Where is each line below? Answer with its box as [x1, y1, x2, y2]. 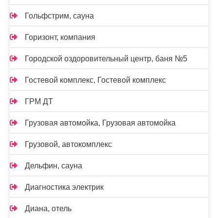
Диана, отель [25, 204, 72, 213]
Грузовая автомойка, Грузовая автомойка [25, 118, 176, 127]
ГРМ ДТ [25, 97, 53, 106]
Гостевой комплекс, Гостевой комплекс [25, 75, 166, 84]
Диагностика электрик [25, 182, 104, 191]
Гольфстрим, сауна [25, 11, 94, 20]
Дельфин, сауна [25, 161, 82, 170]
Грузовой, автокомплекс [25, 140, 112, 148]
